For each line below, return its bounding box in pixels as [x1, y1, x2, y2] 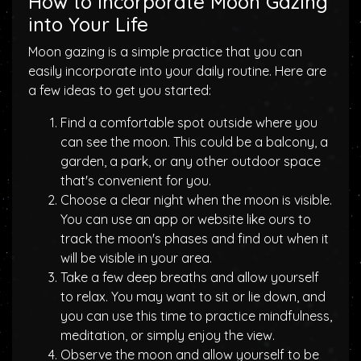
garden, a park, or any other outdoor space [60, 153, 321, 169]
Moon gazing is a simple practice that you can [28, 44, 302, 60]
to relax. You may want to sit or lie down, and [60, 288, 326, 305]
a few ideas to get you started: [28, 82, 211, 98]
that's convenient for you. [60, 172, 211, 189]
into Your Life [28, 12, 148, 36]
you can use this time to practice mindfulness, [60, 308, 332, 324]
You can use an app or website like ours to [60, 211, 311, 227]
